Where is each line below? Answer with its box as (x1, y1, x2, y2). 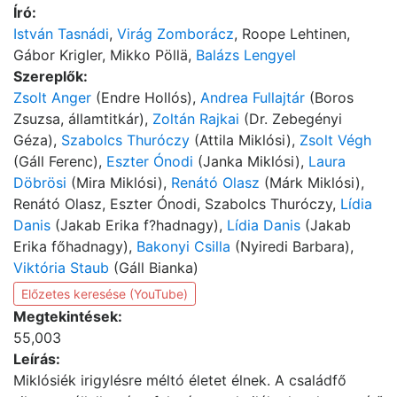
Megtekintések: (13, 307, 122, 325)
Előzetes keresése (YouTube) (21, 285, 188, 301)
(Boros (305, 88, 354, 106)
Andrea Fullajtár (200, 88, 305, 106)
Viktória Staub (13, 258, 109, 276)
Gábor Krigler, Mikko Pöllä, (13, 45, 196, 64)
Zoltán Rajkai (152, 109, 239, 128)
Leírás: (13, 349, 60, 368)
